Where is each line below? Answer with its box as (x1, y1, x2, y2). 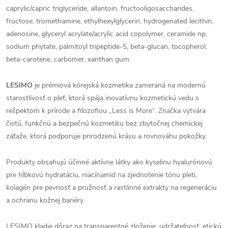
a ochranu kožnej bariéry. (6, 195, 84, 205)
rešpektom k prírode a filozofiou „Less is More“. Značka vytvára (6, 105, 206, 116)
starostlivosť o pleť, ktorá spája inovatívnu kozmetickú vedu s (6, 93, 199, 103)
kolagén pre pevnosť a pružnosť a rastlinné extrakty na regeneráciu (6, 182, 217, 192)
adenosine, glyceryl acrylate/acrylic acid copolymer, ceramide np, (6, 28, 207, 39)
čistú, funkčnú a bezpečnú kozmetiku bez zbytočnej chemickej (6, 118, 203, 128)
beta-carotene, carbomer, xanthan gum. (6, 54, 131, 64)
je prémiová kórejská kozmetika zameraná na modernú (33, 80, 206, 90)
